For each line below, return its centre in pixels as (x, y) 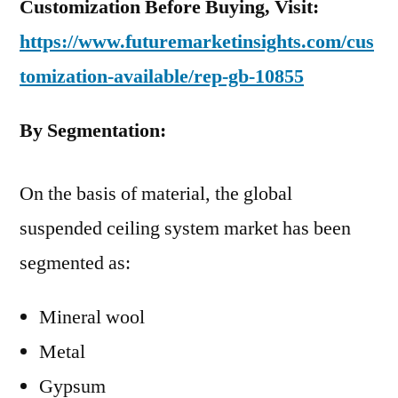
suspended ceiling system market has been (185, 228)
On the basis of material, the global (156, 194)
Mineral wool (92, 317)
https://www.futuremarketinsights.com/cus (197, 42)
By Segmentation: (93, 131)
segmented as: (75, 263)
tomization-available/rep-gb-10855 (162, 76)
